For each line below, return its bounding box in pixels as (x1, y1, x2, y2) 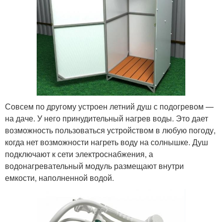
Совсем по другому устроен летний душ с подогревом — (5, 100, 214, 112)
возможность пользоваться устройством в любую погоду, (5, 124, 216, 136)
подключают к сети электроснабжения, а (5, 148, 153, 160)
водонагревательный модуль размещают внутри (5, 160, 184, 171)
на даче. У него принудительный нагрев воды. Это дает (5, 112, 208, 124)
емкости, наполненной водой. (5, 171, 114, 183)
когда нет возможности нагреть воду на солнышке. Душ (5, 136, 208, 148)
